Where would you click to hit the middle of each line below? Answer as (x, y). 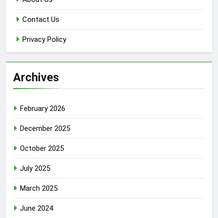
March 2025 (39, 188)
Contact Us (41, 19)
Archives (36, 77)
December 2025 (45, 128)
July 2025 (35, 168)
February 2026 (43, 108)
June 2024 (36, 208)
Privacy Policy (44, 39)
